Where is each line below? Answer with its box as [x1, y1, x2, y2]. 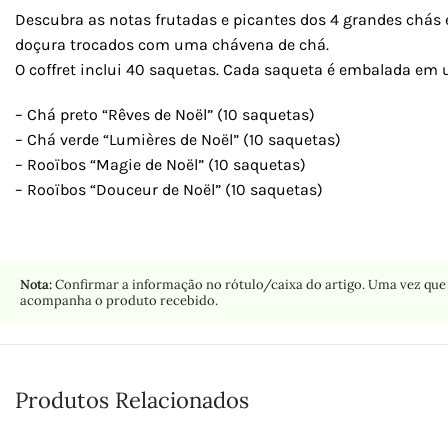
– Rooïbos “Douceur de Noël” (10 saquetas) [15, 180, 323, 200]
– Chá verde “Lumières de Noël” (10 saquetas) [15, 130, 341, 150]
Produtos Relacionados [15, 386, 249, 415]
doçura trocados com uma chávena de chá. [15, 35, 329, 55]
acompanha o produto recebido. [20, 292, 218, 310]
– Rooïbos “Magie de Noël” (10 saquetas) [15, 155, 306, 175]
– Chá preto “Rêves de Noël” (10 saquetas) [15, 105, 315, 125]
